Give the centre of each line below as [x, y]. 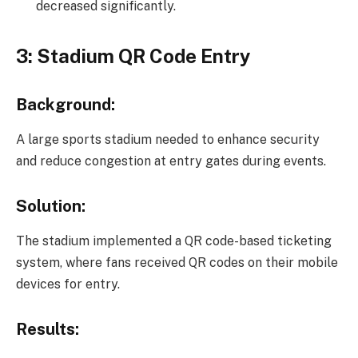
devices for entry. [68, 284]
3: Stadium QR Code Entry [133, 56]
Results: [48, 329]
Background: [66, 104]
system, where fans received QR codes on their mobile [177, 262]
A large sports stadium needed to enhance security [168, 139]
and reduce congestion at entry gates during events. [171, 161]
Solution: [51, 206]
